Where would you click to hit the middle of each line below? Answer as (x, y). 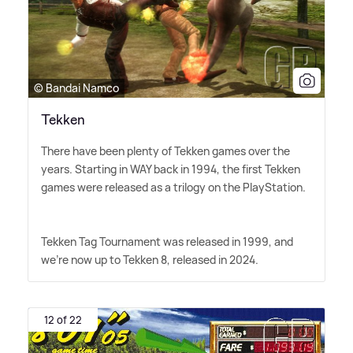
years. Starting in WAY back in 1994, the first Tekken (171, 169)
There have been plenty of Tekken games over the (165, 150)
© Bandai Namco (76, 87)
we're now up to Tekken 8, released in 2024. (150, 259)
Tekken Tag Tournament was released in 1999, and (167, 241)
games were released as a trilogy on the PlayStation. (173, 187)
